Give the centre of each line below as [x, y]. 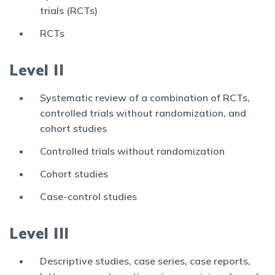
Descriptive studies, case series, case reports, [145, 261]
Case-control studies [88, 196]
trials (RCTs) [69, 10]
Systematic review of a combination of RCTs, [145, 98]
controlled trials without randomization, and [143, 113]
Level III [39, 233]
